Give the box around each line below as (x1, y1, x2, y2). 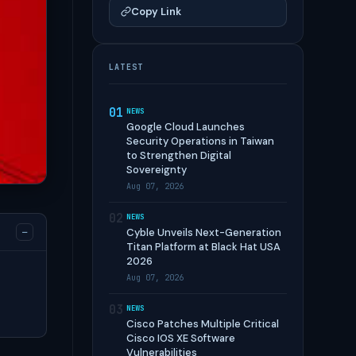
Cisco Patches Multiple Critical (126, 317, 279, 331)
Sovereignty (126, 163, 187, 176)
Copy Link (131, 5, 181, 18)
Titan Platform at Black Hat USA (126, 240, 281, 253)
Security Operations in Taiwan (126, 134, 274, 148)
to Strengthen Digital (126, 149, 231, 162)
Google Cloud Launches (126, 120, 245, 133)
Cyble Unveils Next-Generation (126, 226, 281, 239)
